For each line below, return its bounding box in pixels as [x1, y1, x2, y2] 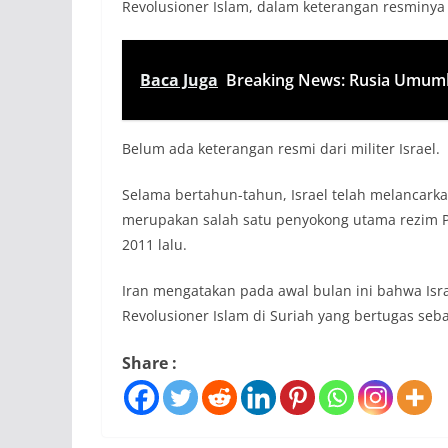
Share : [122, 351, 177, 374]
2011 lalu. [122, 234, 187, 254]
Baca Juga [140, 68, 218, 91]
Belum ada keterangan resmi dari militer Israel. [122, 138, 440, 158]
